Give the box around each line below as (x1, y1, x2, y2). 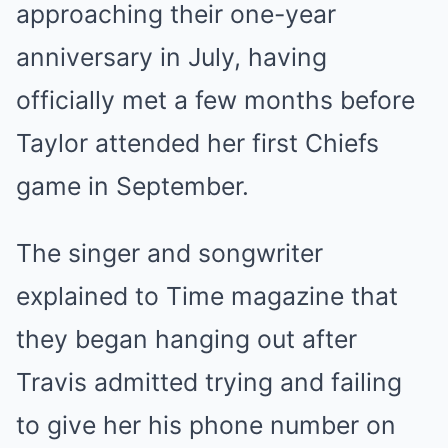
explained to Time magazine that (16, 281, 398, 311)
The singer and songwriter (16, 238, 323, 268)
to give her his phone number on (16, 410, 396, 440)
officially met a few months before (16, 85, 415, 115)
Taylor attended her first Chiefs (16, 128, 379, 158)
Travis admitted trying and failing (16, 367, 402, 397)
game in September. (16, 171, 249, 201)
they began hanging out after (16, 324, 357, 354)
